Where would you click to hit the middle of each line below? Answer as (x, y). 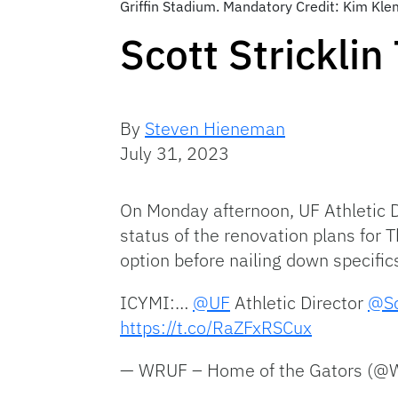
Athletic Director (299, 302)
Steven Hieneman (215, 128)
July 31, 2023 (175, 153)
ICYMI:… (156, 302)
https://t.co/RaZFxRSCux (216, 327)
